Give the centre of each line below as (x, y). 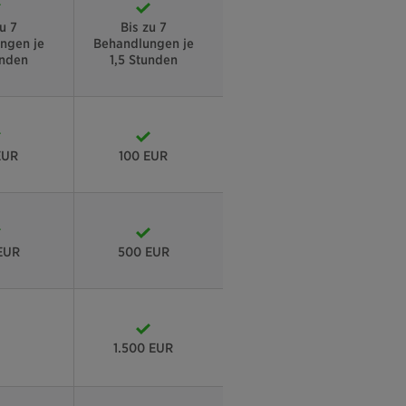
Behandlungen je (143, 44)
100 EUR (143, 156)
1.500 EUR (143, 348)
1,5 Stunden (143, 60)
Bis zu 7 (143, 28)
